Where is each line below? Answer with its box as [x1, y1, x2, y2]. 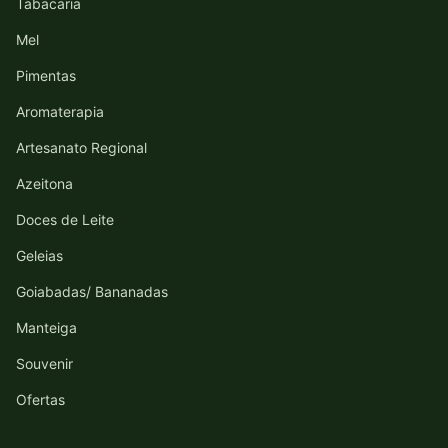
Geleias [16, 247, 63, 265]
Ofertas [16, 391, 65, 409]
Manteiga [16, 319, 77, 337]
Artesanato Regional [16, 139, 147, 157]
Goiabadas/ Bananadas [16, 283, 168, 301]
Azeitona [16, 175, 73, 193]
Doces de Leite [16, 211, 114, 229]
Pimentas [16, 67, 76, 85]
